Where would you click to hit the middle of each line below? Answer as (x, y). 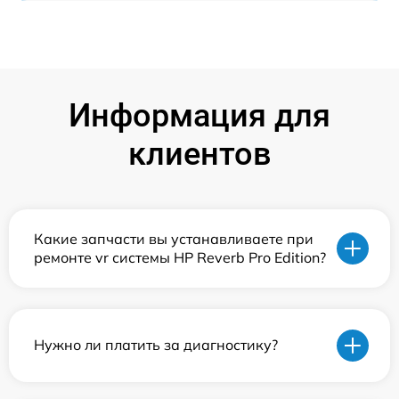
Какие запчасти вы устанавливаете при (174, 238)
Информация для (199, 115)
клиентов (199, 154)
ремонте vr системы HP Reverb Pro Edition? (180, 257)
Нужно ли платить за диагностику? (156, 345)
